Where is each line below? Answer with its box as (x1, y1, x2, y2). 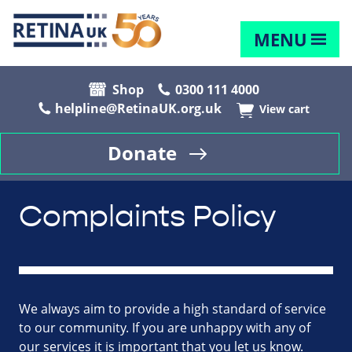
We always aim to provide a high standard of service (19, 300, 326, 318)
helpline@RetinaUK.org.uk (55, 100, 222, 118)
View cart (259, 101, 310, 118)
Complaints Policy (19, 199, 277, 236)
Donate (108, 141, 177, 167)
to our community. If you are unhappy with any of (19, 319, 310, 337)
